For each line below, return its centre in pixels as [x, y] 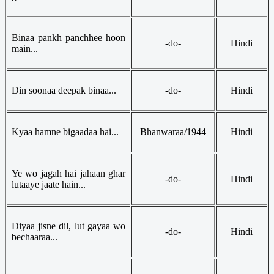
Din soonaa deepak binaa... [64, 90]
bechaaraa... [35, 237]
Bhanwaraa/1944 [173, 131]
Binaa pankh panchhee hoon [68, 37]
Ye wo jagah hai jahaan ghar [68, 173]
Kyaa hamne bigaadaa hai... [65, 131]
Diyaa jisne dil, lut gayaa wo [68, 226]
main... [25, 48]
